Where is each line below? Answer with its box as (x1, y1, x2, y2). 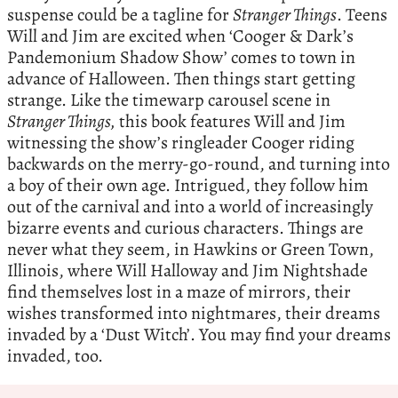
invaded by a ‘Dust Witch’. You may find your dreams (7, 322, 391, 346)
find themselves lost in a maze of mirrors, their (7, 279, 351, 304)
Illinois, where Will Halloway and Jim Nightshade (7, 258, 368, 283)
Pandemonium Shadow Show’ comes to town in (7, 44, 355, 69)
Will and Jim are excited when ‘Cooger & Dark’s (7, 23, 354, 48)
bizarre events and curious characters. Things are (7, 215, 363, 240)
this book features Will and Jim (115, 108, 346, 133)
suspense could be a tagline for (7, 2, 233, 27)
